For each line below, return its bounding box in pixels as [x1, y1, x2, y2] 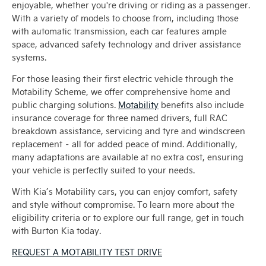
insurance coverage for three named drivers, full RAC [12, 112, 227, 124]
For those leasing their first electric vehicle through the [12, 73, 233, 85]
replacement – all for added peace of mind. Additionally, [12, 138, 237, 150]
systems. [12, 52, 46, 64]
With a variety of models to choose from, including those [12, 12, 239, 24]
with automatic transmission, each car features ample [12, 26, 227, 37]
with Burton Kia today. [12, 225, 101, 237]
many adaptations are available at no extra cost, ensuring [12, 151, 243, 163]
